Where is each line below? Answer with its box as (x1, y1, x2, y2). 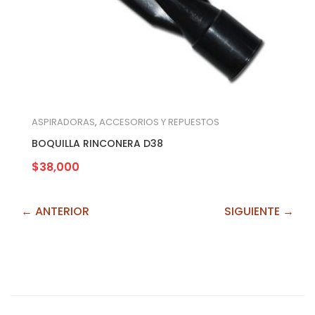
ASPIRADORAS (32, 115, 95, 129)
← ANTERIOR (21, 202, 89, 219)
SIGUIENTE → (224, 202, 294, 219)
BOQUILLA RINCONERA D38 (32, 136, 163, 150)
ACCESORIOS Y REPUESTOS (99, 115, 219, 129)
